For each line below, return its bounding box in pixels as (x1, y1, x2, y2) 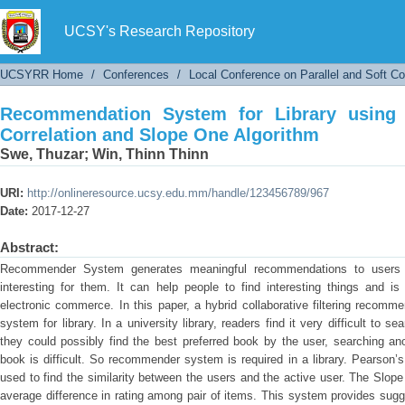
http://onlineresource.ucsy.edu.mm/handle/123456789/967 (27, 186, 329, 200)
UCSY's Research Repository (64, 24, 255, 39)
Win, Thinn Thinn (92, 146, 209, 162)
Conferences (103, 68, 169, 81)
